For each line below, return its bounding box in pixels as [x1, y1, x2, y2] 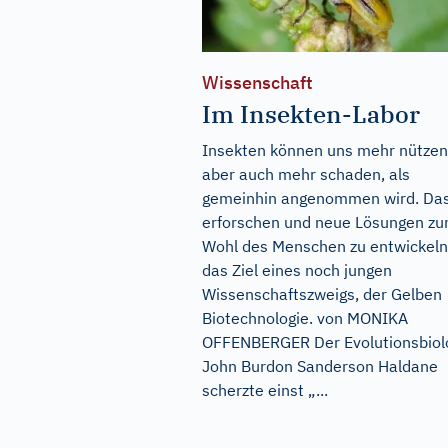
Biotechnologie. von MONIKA [202, 308, 408, 329]
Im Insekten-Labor [202, 98, 420, 131]
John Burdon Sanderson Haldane [202, 356, 438, 377]
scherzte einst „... [202, 380, 328, 401]
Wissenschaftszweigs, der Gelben [202, 284, 442, 305]
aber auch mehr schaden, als [202, 164, 410, 185]
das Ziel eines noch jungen [202, 260, 392, 281]
